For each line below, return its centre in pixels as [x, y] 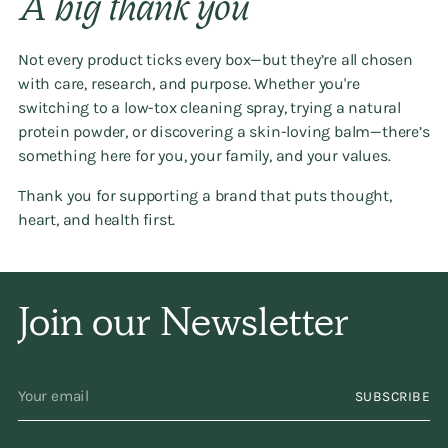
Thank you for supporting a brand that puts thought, [205, 195]
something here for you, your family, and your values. [204, 155]
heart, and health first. [97, 219]
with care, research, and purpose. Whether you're [189, 83]
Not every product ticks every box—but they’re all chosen [215, 59]
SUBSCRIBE [392, 396]
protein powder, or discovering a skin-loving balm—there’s [224, 131]
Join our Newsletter [183, 327]
